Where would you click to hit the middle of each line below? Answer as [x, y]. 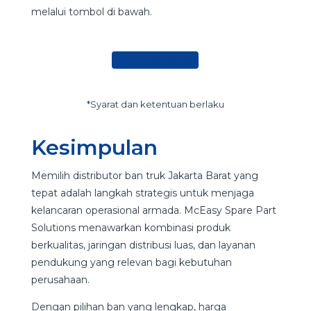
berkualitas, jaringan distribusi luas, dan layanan [143, 245]
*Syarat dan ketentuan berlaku [155, 104]
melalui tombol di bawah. [91, 12]
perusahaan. [60, 280]
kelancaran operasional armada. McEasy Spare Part [153, 211]
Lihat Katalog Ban [155, 60]
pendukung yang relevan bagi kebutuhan [131, 263]
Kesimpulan [94, 148]
